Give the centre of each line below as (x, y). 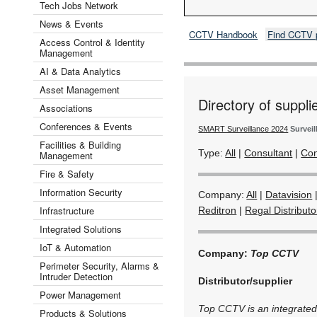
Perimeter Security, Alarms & (99, 265)
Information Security (81, 192)
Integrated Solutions (81, 229)
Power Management (80, 294)
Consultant (269, 152)
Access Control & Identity (92, 42)
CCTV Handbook (224, 34)
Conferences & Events (86, 126)
